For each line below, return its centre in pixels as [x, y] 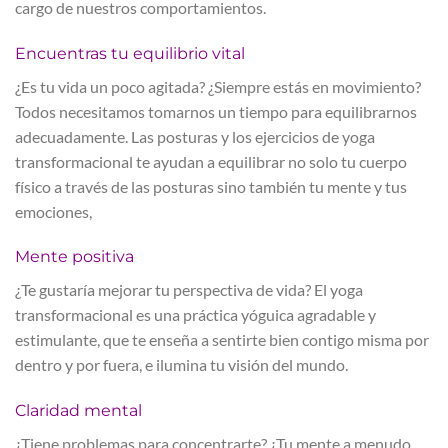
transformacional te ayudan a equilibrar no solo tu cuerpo [211, 161]
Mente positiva [74, 257]
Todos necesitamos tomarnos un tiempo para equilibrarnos [216, 111]
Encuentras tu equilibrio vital [130, 53]
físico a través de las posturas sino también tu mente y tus [211, 186]
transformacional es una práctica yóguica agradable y [195, 315]
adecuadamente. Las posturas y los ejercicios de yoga [195, 136]
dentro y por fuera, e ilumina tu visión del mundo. [181, 365]
